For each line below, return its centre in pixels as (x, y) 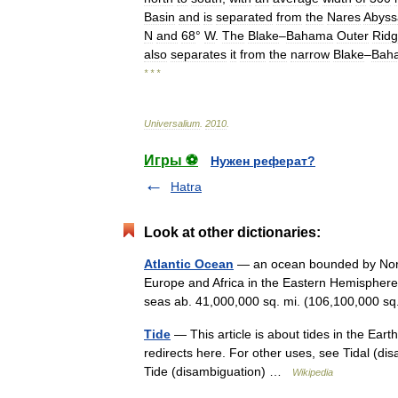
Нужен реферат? (263, 161)
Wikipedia (313, 372)
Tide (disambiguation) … (218, 371)
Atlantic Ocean (189, 264)
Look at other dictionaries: (232, 232)
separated (244, 17)
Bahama (310, 36)
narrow (310, 54)
